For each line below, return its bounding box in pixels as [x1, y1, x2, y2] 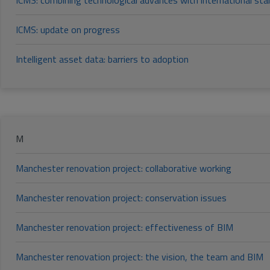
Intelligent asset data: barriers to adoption [16, 52, 189, 67]
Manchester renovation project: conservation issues [16, 190, 227, 206]
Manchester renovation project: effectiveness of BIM [16, 220, 233, 235]
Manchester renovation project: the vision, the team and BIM [16, 250, 263, 265]
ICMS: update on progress [16, 22, 120, 37]
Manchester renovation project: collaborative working [16, 161, 231, 176]
